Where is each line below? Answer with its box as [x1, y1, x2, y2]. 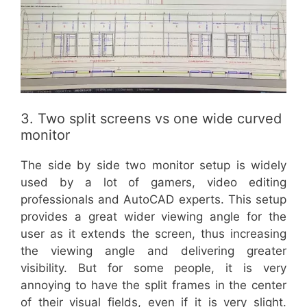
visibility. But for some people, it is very [21, 261, 286, 275]
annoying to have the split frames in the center [21, 278, 286, 293]
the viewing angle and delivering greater [21, 244, 286, 258]
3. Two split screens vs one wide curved [21, 110, 282, 127]
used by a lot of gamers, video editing [21, 175, 286, 190]
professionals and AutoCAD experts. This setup [21, 193, 286, 207]
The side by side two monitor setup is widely [21, 158, 286, 173]
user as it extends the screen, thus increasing [21, 227, 286, 241]
